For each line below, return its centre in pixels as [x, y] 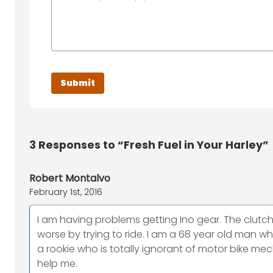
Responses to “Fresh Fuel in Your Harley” [152, 145]
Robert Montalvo [70, 178]
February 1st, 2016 [66, 192]
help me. [57, 264]
